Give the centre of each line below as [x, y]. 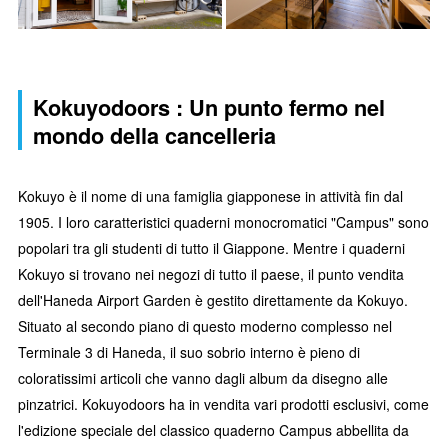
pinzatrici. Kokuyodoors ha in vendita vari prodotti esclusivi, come [223, 403]
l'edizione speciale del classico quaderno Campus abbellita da [213, 429]
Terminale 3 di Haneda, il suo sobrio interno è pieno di [189, 351]
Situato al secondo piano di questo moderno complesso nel [205, 325]
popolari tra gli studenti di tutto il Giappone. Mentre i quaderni [211, 247]
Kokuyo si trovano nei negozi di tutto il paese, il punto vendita [211, 273]
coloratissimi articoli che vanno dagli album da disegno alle [203, 377]
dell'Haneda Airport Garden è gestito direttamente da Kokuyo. [213, 299]
